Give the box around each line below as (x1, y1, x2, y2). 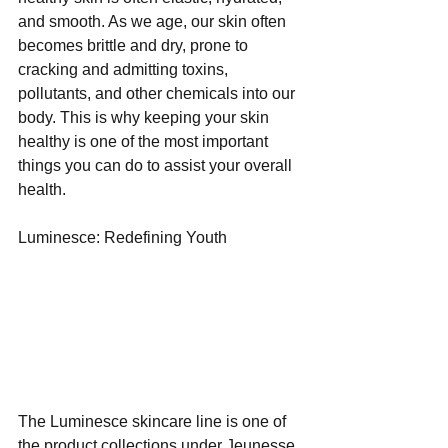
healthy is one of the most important (18, 133, 272, 151)
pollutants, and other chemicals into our (18, 85, 299, 103)
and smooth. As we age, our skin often (18, 13, 290, 31)
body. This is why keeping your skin (18, 109, 273, 127)
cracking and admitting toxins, (18, 61, 232, 79)
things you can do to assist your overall (18, 157, 296, 175)
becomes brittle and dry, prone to (18, 37, 252, 55)
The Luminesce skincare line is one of (18, 413, 290, 431)
